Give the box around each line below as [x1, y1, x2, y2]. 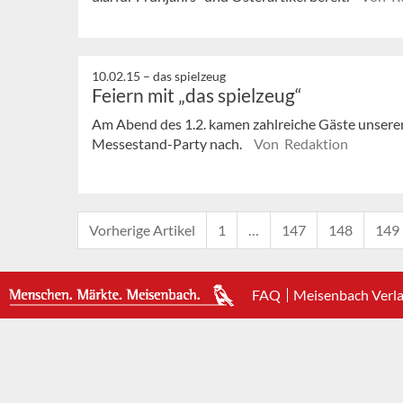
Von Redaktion [254, 134, 348, 152]
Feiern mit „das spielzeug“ [92, 83, 302, 106]
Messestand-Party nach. [92, 134, 245, 152]
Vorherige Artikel [89, 221, 195, 239]
